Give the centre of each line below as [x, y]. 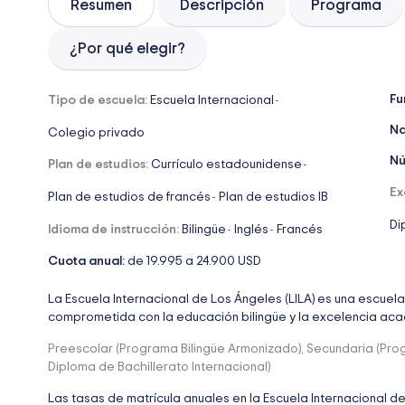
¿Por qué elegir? [127, 48]
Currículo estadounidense [226, 164]
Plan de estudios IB [273, 197]
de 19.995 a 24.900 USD [194, 261]
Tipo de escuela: [99, 100]
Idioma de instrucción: [115, 229]
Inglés [251, 229]
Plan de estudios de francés [129, 197]
